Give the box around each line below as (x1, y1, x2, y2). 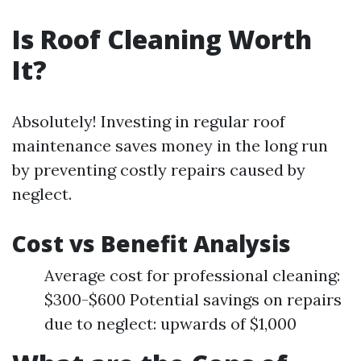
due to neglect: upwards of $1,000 (44, 313, 297, 334)
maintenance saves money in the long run (12, 135, 328, 156)
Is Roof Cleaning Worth (12, 22, 312, 56)
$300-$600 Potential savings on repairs (44, 289, 342, 309)
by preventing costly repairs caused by (12, 160, 305, 180)
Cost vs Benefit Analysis (12, 228, 291, 259)
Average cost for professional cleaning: (44, 265, 340, 285)
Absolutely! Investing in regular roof (12, 111, 285, 131)
